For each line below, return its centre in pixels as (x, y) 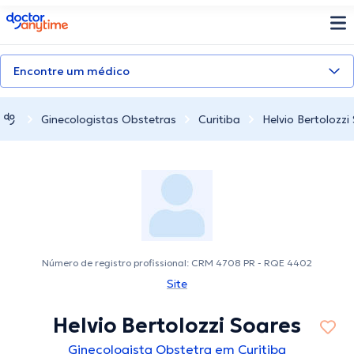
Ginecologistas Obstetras (109, 119)
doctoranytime (50, 18)
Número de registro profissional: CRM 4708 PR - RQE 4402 (177, 263)
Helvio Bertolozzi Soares (177, 326)
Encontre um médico (72, 71)
